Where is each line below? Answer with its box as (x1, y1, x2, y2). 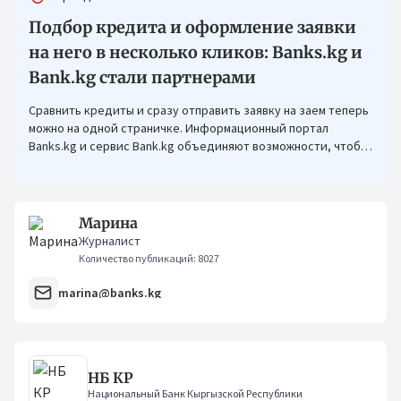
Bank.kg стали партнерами (29, 67, 256, 88)
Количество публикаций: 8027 (79, 252, 219, 265)
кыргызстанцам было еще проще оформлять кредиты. (29, 156, 335, 172)
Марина (79, 214, 138, 232)
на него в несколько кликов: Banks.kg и (29, 42, 363, 63)
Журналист (79, 233, 141, 249)
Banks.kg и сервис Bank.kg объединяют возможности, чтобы (29, 138, 369, 154)
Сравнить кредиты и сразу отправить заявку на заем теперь (29, 102, 369, 118)
